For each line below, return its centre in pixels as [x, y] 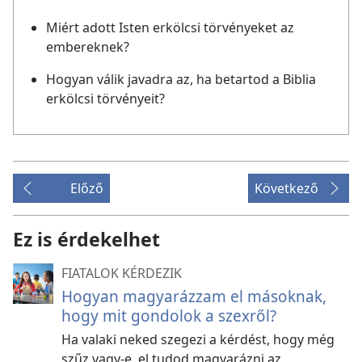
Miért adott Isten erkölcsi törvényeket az [170, 27]
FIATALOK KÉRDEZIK [122, 273]
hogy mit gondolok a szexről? [169, 315]
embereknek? [88, 46]
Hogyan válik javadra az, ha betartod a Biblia [181, 79]
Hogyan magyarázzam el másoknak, [194, 296]
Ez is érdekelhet [86, 239]
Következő [286, 188]
